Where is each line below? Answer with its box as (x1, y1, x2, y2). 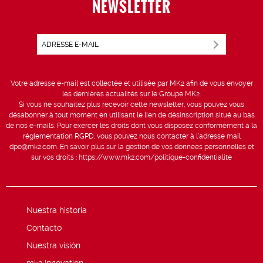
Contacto (26, 223, 62, 233)
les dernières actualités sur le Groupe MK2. (62, 90, 201, 99)
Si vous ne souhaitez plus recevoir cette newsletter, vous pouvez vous (19, 100, 244, 109)
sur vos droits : (31, 153, 79, 162)
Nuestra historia (26, 205, 87, 215)
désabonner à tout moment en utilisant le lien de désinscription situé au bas (8, 111, 255, 120)
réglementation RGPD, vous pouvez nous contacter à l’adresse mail (22, 132, 241, 141)
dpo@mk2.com (9, 143, 57, 151)
